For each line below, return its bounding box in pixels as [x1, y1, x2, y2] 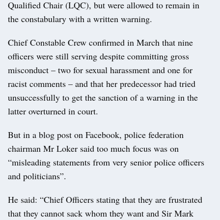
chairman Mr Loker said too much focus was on [8, 142, 179, 154]
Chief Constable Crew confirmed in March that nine [8, 36, 193, 48]
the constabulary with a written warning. [8, 12, 152, 25]
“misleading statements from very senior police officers [8, 156, 204, 168]
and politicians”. [8, 169, 66, 182]
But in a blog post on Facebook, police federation [8, 128, 184, 140]
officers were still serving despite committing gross [8, 50, 189, 62]
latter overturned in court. [8, 105, 98, 117]
